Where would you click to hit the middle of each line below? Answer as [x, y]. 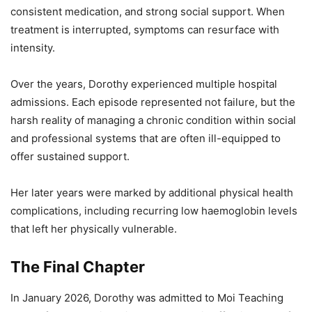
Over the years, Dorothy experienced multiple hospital [144, 84]
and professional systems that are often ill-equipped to [146, 138]
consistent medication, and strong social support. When [148, 11]
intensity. [33, 47]
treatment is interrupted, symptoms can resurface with [145, 29]
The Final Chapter [78, 266]
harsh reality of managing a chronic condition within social [153, 120]
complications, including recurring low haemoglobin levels [154, 210]
